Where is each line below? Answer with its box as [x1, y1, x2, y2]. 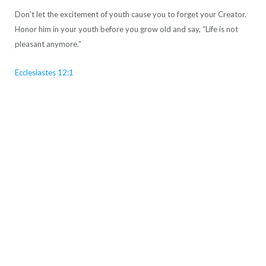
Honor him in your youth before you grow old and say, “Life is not [14, 24, 238, 34]
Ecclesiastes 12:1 [14, 67, 74, 77]
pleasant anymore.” [14, 39, 81, 49]
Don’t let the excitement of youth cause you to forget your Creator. [14, 9, 246, 19]
